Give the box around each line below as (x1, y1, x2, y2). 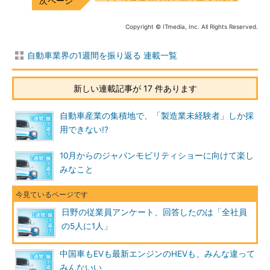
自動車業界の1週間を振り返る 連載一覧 (27, 50, 177, 60)
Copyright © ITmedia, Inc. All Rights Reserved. (125, 23, 258, 30)
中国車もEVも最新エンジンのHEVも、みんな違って (60, 249, 255, 259)
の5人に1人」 (61, 221, 112, 231)
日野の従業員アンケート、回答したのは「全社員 (61, 207, 247, 217)
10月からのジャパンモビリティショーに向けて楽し (60, 151, 254, 160)
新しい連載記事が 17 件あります (73, 83, 197, 93)
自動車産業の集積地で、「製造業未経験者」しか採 (60, 111, 254, 121)
